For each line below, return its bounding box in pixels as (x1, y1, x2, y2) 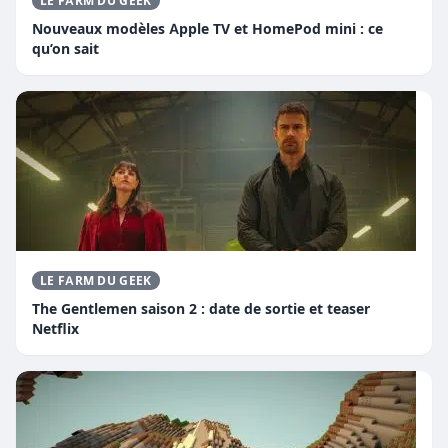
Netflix (32, 319, 79, 337)
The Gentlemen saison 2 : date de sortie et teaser (32, 299, 370, 317)
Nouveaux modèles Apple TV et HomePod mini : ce (32, 19, 383, 37)
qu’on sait (32, 39, 99, 57)
